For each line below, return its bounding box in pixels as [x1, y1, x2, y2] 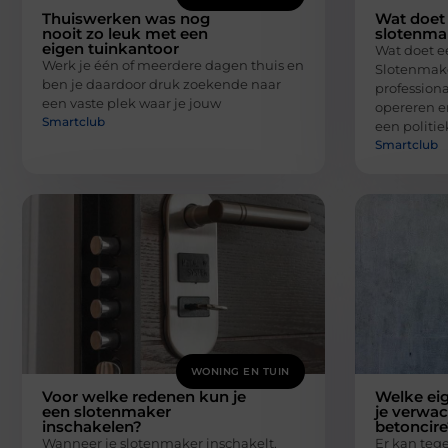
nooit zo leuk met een [42, 24, 208, 44]
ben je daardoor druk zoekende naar [42, 76, 281, 93]
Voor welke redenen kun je [42, 386, 246, 406]
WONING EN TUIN [190, 364, 290, 378]
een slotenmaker [42, 401, 171, 421]
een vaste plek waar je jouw [42, 95, 221, 112]
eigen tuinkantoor [42, 39, 179, 59]
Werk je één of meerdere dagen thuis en [42, 57, 304, 74]
